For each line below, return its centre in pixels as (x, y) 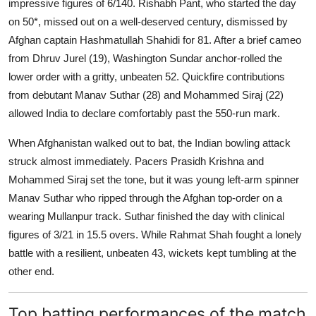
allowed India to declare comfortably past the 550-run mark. (144, 113)
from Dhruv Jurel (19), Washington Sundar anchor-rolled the (145, 58)
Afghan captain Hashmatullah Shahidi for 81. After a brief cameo (155, 39)
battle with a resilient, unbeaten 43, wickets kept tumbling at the (152, 253)
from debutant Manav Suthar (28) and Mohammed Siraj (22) (146, 95)
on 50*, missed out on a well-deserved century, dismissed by (148, 21)
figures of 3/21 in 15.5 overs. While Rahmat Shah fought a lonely (155, 234)
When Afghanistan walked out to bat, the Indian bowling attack (150, 142)
